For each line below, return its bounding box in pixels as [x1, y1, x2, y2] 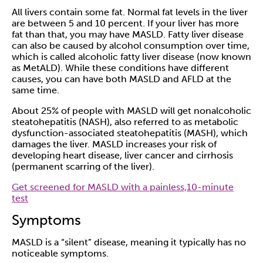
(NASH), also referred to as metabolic [76, 116, 238, 128]
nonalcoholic [194, 105, 251, 117]
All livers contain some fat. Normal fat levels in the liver [12, 6, 248, 18]
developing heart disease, [12, 150, 124, 161]
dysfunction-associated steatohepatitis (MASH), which [12, 127, 248, 139]
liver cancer [124, 150, 175, 161]
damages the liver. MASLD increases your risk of [12, 139, 217, 150]
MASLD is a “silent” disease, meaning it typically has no [12, 237, 246, 248]
